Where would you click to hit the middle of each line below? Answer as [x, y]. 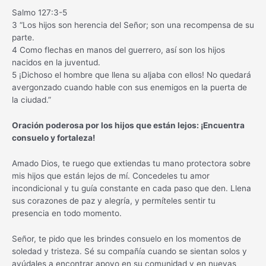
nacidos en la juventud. [56, 63]
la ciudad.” [31, 100]
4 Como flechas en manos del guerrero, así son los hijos [118, 50]
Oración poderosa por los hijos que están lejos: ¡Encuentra [128, 126]
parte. [23, 38]
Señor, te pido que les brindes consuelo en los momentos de [126, 238]
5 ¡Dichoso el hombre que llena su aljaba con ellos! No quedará [132, 75]
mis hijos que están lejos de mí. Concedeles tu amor [111, 176]
